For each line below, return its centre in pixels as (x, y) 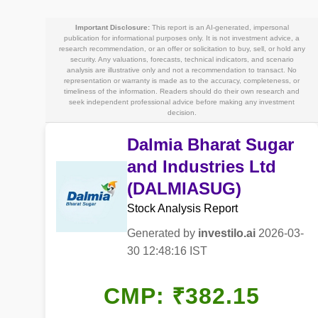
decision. (182, 112)
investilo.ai (227, 233)
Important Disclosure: (112, 27)
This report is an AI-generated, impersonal (219, 27)
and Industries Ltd (202, 166)
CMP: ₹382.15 (182, 296)
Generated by (163, 233)
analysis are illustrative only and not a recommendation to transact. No (182, 70)
